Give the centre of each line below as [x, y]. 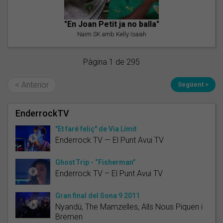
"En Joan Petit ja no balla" [111, 24]
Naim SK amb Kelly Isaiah [111, 34]
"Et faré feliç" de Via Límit [96, 129]
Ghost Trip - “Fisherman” [95, 162]
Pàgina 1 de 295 [111, 62]
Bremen [69, 217]
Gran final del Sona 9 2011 [98, 195]
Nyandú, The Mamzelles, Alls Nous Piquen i [129, 207]
